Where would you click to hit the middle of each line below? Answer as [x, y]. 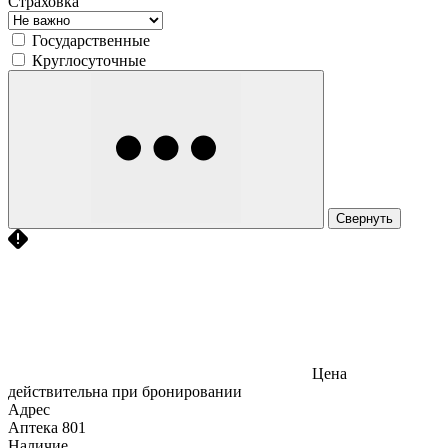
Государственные [91, 40]
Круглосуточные [89, 60]
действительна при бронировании [125, 391]
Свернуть [364, 218]
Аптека [33, 427]
